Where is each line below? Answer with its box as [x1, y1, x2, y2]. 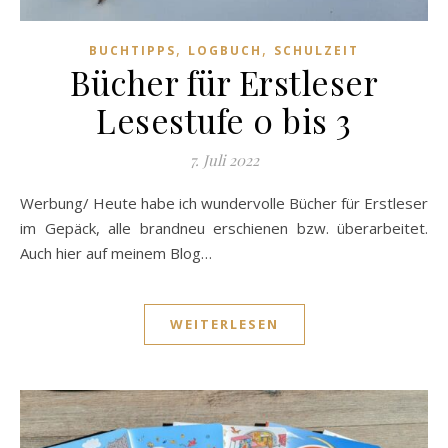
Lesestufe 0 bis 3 [96, 98, 352, 143]
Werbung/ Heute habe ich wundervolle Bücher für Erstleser [20, 193, 34, 214]
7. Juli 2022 [189, 150, 259, 171]
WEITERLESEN [169, 315, 279, 334]
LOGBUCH [188, 42, 262, 60]
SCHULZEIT [274, 42, 359, 60]
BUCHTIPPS [89, 42, 176, 60]
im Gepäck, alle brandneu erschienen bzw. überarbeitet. [20, 218, 428, 239]
